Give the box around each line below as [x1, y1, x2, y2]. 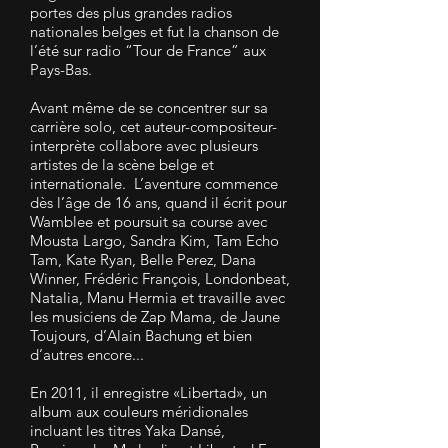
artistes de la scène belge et [30, 155, 214, 174]
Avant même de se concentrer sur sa [30, 98, 268, 117]
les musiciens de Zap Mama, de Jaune [30, 307, 280, 326]
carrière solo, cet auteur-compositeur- [30, 117, 277, 136]
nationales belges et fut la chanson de [30, 22, 279, 41]
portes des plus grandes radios [30, 3, 232, 22]
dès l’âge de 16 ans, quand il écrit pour [30, 193, 287, 212]
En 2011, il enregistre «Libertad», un [30, 383, 267, 402]
